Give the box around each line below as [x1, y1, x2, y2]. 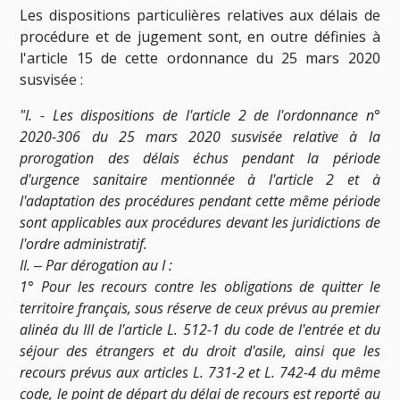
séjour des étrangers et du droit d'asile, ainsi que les [20, 340, 380, 361]
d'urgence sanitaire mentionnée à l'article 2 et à [20, 169, 380, 189]
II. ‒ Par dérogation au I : [20, 254, 173, 275]
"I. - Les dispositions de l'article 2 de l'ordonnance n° [20, 104, 380, 125]
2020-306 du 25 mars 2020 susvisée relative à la [20, 126, 380, 146]
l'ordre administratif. [20, 233, 148, 254]
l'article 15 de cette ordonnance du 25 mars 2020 [20, 47, 380, 68]
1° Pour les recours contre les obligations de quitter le [20, 276, 380, 296]
